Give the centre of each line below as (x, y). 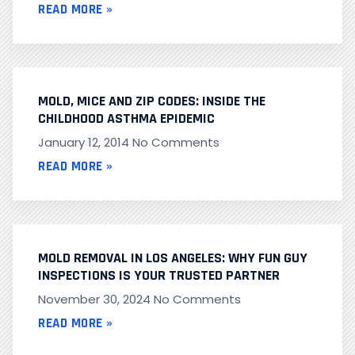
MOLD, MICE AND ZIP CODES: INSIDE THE (152, 101)
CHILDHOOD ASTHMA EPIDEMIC (126, 119)
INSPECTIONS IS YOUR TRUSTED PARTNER (159, 276)
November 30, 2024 (96, 300)
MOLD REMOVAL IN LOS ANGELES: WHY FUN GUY (173, 258)
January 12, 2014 (85, 143)
